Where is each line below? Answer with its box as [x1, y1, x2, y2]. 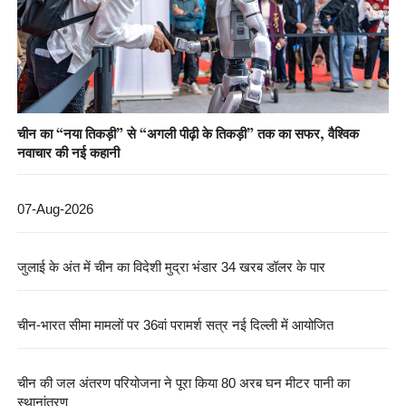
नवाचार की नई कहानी [16, 144, 120, 161]
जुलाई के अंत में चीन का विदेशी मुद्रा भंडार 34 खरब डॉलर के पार [16, 259, 325, 275]
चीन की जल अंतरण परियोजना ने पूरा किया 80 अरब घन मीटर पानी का [16, 375, 350, 391]
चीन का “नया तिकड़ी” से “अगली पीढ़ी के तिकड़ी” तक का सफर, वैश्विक [16, 125, 359, 142]
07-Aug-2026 [16, 201, 93, 217]
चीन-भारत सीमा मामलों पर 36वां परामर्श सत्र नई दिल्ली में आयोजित [16, 317, 333, 333]
